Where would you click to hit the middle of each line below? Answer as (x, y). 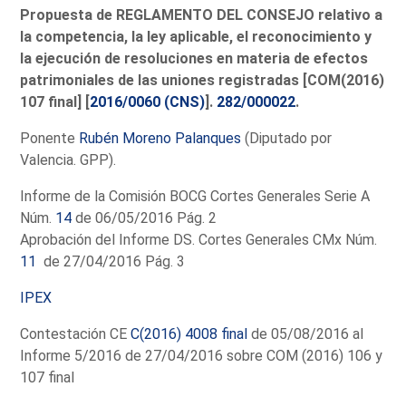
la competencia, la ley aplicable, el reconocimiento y (196, 36)
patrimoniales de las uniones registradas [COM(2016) (203, 80)
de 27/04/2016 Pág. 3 (111, 261)
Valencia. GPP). (68, 159)
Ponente (50, 138)
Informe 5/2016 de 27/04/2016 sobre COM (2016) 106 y (202, 355)
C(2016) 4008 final (189, 333)
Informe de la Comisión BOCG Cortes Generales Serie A (195, 196)
